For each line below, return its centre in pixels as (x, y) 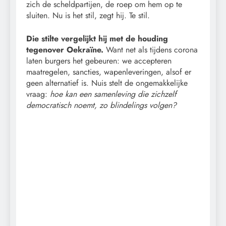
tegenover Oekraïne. (65, 49)
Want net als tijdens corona (151, 49)
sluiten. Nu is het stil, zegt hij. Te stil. (88, 15)
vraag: (38, 94)
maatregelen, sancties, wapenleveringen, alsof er (109, 72)
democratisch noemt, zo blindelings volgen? (101, 105)
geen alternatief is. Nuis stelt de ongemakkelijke (107, 83)
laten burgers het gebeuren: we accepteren (99, 61)
